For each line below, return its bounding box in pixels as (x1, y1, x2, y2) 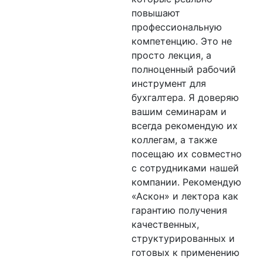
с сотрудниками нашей (131, 162, 239, 174)
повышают (131, 7, 180, 19)
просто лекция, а (131, 49, 211, 61)
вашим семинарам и (131, 106, 227, 117)
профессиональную (131, 21, 222, 33)
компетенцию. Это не (131, 35, 232, 47)
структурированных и (131, 232, 235, 244)
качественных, (131, 218, 199, 230)
